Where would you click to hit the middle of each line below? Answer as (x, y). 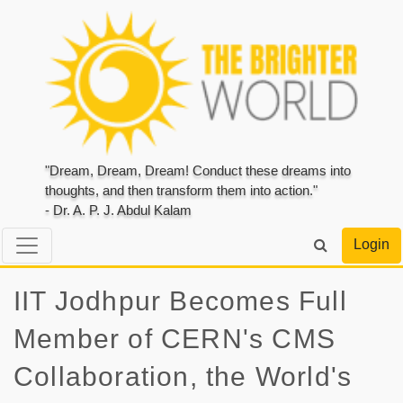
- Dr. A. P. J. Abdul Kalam (118, 210)
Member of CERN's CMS (175, 338)
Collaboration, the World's (183, 376)
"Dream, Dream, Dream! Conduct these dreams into (198, 171)
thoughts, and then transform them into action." (181, 191)
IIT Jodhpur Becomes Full (180, 300)
